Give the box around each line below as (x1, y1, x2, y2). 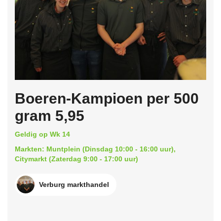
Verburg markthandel (39, 180, 109, 188)
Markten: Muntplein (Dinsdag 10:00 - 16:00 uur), (15, 145, 176, 153)
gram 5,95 (15, 107, 84, 124)
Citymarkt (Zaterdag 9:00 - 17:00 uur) (15, 154, 138, 163)
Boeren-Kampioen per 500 (15, 90, 199, 107)
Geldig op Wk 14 (15, 130, 70, 138)
